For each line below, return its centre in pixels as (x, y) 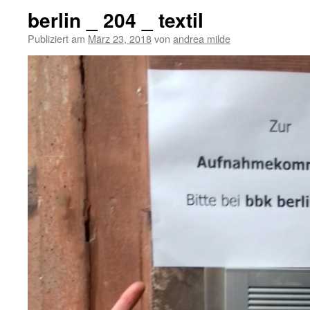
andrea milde (202, 38)
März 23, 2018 (120, 38)
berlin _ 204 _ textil (116, 20)
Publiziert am (56, 38)
